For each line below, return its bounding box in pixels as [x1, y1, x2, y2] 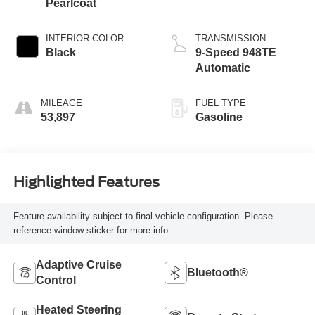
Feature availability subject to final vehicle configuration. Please [13, 210, 273, 221]
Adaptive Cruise [35, 258, 122, 271]
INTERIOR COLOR [45, 33, 124, 44]
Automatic [195, 62, 250, 75]
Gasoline [195, 111, 243, 124]
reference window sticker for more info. [13, 224, 171, 236]
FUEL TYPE [195, 98, 246, 109]
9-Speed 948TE [195, 46, 276, 59]
